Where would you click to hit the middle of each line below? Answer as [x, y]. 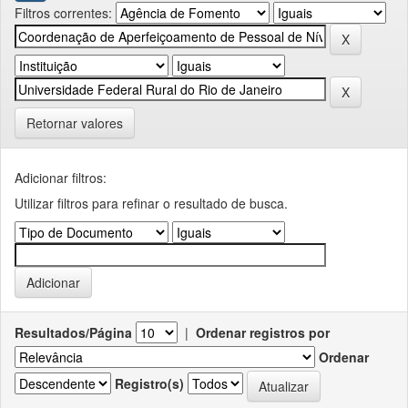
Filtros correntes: [63, 12]
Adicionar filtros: [61, 177]
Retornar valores [75, 122]
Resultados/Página [73, 332]
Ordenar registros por [263, 332]
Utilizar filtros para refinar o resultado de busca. [151, 203]
